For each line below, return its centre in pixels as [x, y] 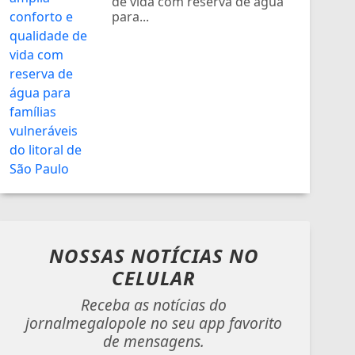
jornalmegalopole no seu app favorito [154, 323]
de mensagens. [154, 341]
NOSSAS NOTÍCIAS [139, 255]
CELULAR [154, 277]
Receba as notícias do [154, 304]
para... [131, 16]
